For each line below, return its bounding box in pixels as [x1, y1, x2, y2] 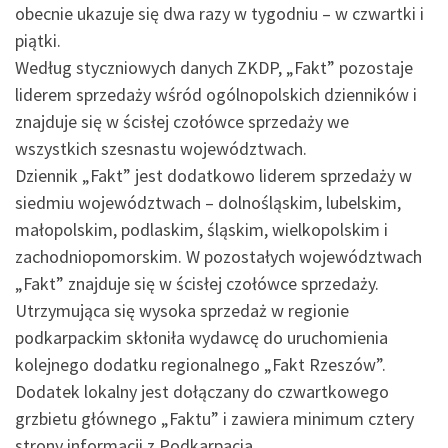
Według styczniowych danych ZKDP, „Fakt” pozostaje [15, 55, 413, 79]
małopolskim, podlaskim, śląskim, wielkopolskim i [15, 217, 388, 241]
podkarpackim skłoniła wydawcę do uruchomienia [15, 325, 388, 349]
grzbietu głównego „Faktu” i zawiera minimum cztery [15, 406, 414, 430]
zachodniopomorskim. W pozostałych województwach [15, 244, 422, 268]
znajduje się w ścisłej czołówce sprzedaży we [15, 109, 349, 133]
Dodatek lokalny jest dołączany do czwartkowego [15, 379, 389, 403]
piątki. [15, 28, 61, 52]
